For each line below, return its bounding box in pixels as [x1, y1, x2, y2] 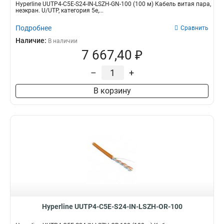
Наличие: [15, 36, 48, 44]
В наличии [48, 37, 77, 44]
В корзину [93, 86, 131, 95]
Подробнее [15, 24, 51, 32]
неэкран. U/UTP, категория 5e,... [15, 7, 103, 14]
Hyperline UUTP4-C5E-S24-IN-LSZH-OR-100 [41, 202, 182, 210]
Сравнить [180, 24, 208, 31]
